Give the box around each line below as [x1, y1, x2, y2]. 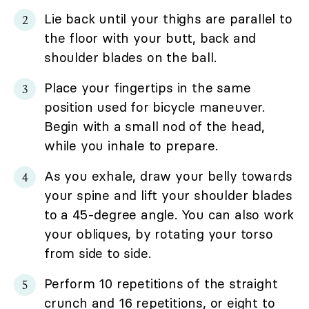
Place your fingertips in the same [44, 79, 251, 96]
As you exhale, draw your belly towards [44, 167, 292, 184]
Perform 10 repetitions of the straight [44, 275, 278, 292]
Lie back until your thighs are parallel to [44, 10, 292, 27]
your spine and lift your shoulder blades [44, 186, 292, 203]
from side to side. [44, 244, 151, 261]
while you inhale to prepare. [44, 137, 218, 154]
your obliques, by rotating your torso [44, 225, 273, 242]
